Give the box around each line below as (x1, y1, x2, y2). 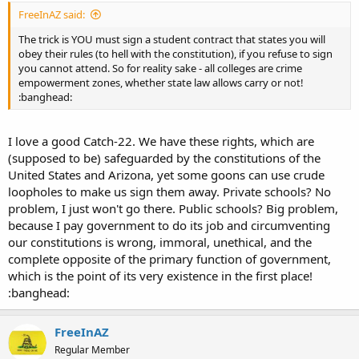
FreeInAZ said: (18, 7, 85, 22)
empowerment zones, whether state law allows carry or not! (18, 75, 304, 90)
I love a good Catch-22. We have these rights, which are (8, 132, 314, 149)
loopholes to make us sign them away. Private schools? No (8, 183, 331, 200)
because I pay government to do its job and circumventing (8, 216, 330, 233)
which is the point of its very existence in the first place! (8, 267, 313, 284)
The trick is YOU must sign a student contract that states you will (18, 32, 325, 46)
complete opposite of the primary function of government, (8, 250, 331, 267)
